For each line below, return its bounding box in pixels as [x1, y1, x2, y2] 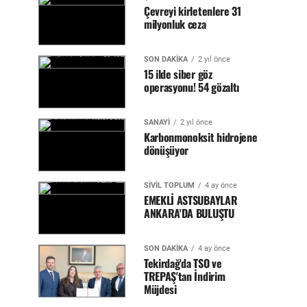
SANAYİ [144, 118, 170, 127]
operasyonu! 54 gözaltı [144, 79, 239, 95]
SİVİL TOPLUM [144, 181, 195, 190]
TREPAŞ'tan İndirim [144, 268, 225, 284]
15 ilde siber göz [144, 66, 212, 82]
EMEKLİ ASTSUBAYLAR [144, 192, 238, 208]
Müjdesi [144, 281, 177, 297]
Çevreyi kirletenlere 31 [144, 3, 241, 19]
